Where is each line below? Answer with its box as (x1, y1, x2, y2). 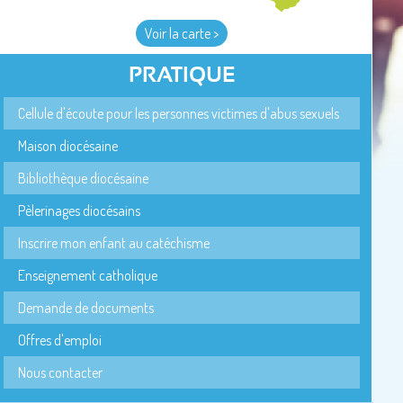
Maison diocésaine (18, 137, 119, 155)
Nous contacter (18, 363, 103, 381)
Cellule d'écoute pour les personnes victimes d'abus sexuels (18, 104, 340, 122)
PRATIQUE (128, 65, 236, 86)
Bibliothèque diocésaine (18, 169, 149, 187)
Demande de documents (18, 299, 155, 317)
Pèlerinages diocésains (18, 201, 141, 219)
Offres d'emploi (18, 331, 103, 349)
